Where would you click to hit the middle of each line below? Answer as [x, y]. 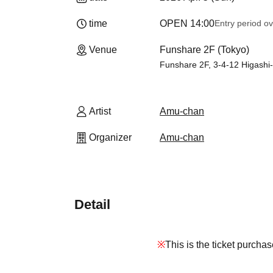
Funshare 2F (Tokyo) [204, 50]
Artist [100, 111]
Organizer [110, 137]
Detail [92, 204]
